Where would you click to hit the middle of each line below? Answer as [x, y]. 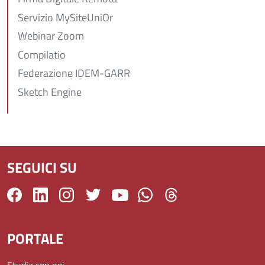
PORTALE [35, 238]
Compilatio [42, 54]
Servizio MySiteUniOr [65, 17]
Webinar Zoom [51, 36]
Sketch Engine [50, 92]
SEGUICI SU [42, 167]
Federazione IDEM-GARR [74, 73]
